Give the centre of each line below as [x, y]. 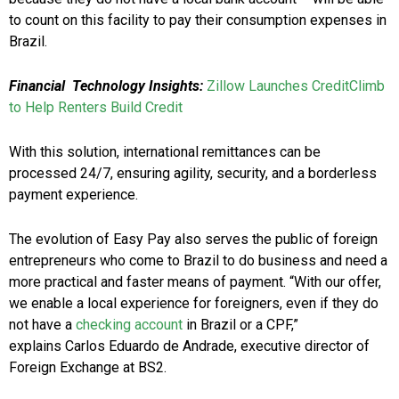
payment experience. [73, 195]
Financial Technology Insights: [106, 86]
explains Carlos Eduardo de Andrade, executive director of [189, 346]
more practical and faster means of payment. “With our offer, [195, 282]
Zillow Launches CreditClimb [296, 86]
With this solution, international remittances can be [165, 152]
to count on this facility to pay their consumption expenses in [198, 20]
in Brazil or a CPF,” [240, 325]
